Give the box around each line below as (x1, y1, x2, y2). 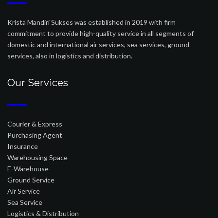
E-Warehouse (7, 164, 49, 173)
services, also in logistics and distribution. (7, 52, 132, 60)
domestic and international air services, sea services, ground (7, 40, 189, 49)
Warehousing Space (7, 153, 68, 162)
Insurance (7, 142, 38, 150)
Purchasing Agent (7, 131, 62, 139)
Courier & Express (7, 120, 62, 128)
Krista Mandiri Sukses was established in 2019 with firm (7, 18, 176, 26)
